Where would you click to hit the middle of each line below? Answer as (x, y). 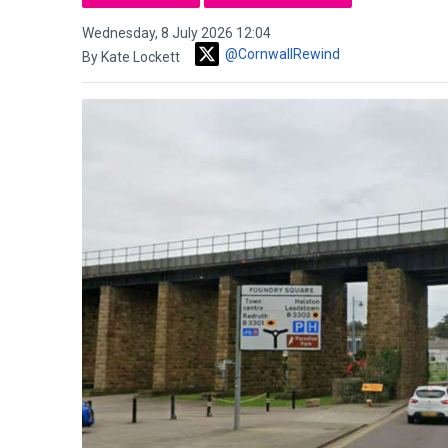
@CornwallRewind (282, 54)
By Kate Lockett (132, 57)
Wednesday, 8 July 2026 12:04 (176, 33)
